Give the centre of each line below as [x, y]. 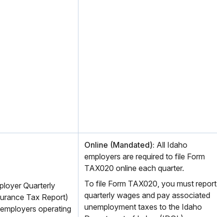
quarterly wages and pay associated [147, 195]
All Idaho [171, 145]
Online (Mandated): [119, 145]
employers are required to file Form [145, 156]
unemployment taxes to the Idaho [143, 207]
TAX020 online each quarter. [134, 168]
